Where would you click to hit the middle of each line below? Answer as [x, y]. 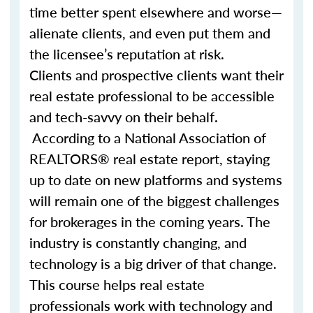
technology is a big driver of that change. [156, 263]
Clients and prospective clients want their [156, 75]
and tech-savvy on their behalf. [124, 117]
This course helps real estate [117, 284]
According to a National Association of [148, 138]
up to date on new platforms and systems [156, 180]
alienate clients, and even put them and [150, 33]
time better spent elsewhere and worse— [156, 12]
